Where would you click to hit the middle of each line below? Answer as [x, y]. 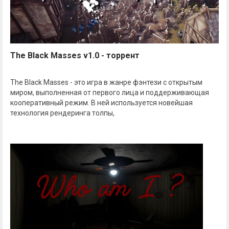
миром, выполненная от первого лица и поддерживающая [110, 93]
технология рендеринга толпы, [62, 113]
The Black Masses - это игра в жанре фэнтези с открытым [106, 83]
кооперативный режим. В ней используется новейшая [101, 103]
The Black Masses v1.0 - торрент [75, 56]
